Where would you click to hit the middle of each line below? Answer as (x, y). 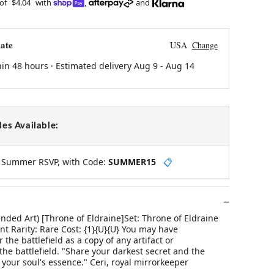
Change (205, 45)
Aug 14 (180, 65)
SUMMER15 (132, 161)
